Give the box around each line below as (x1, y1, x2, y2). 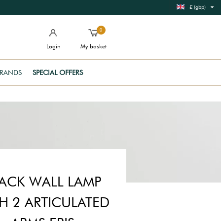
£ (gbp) (189, 3, 206, 10)
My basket (80, 42, 107, 50)
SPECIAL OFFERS (33, 69, 83, 76)
